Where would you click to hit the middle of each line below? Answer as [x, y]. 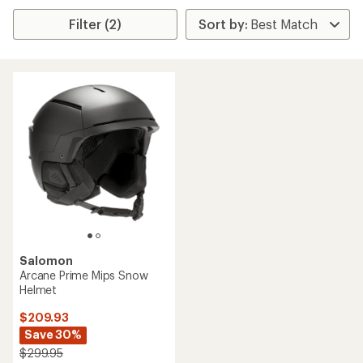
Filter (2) [96, 24]
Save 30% [53, 334]
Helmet [38, 290]
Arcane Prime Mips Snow [84, 275]
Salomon [46, 261]
